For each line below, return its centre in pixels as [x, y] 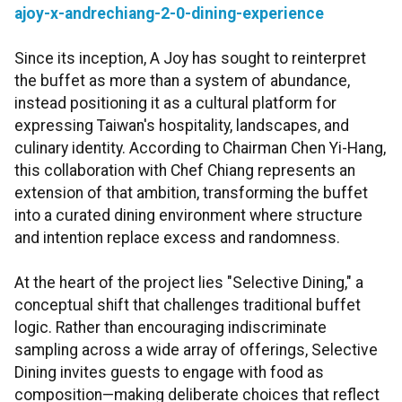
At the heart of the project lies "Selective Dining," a [189, 283]
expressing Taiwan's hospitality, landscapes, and [182, 126]
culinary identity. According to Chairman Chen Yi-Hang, [200, 149]
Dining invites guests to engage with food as [169, 373]
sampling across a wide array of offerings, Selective [196, 350]
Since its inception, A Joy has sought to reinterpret [190, 59]
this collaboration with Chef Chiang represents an [185, 171]
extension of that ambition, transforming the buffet [191, 193]
